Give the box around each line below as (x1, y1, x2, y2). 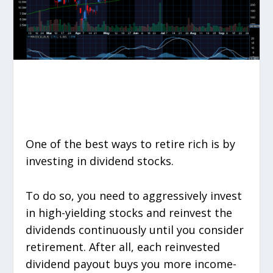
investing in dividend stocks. (26, 154, 174, 168)
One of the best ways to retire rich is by (26, 136, 236, 151)
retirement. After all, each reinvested (26, 239, 221, 254)
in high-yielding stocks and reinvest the (26, 205, 233, 220)
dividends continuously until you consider (26, 222, 244, 237)
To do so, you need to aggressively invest (26, 188, 243, 203)
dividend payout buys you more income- (26, 256, 237, 271)
